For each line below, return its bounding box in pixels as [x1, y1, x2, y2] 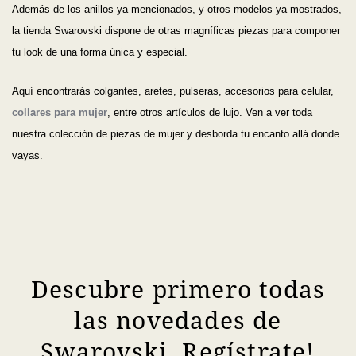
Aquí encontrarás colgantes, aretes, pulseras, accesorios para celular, [12, 85, 334, 98]
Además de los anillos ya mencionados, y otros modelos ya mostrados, [12, 3, 342, 16]
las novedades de [74, 303, 282, 336]
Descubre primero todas [30, 272, 326, 305]
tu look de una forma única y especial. [12, 46, 188, 59]
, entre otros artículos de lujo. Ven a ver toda [107, 106, 312, 119]
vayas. [12, 149, 43, 162]
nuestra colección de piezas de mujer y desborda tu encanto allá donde [12, 128, 339, 141]
